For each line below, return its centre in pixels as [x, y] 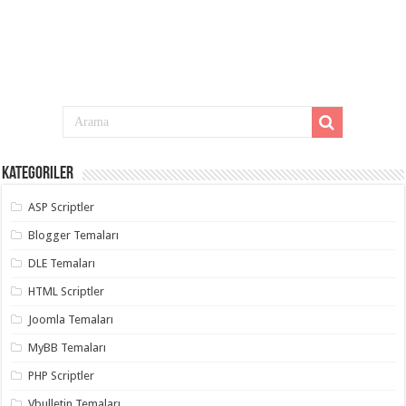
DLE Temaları [62, 263]
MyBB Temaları [68, 347]
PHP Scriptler [62, 375]
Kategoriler [38, 174]
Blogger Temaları [74, 235]
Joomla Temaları [71, 319]
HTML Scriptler [67, 291]
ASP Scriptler [62, 207]
